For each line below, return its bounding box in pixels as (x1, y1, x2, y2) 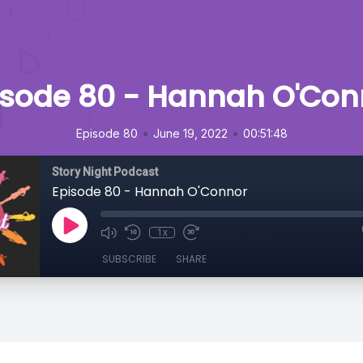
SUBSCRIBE (102, 252, 156, 266)
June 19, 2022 (152, 126, 228, 140)
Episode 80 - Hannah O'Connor (52, 182, 248, 201)
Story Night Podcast (52, 165, 158, 178)
